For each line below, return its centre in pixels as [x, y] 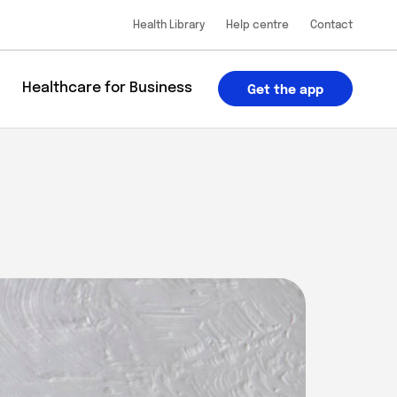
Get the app [285, 91]
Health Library [169, 26]
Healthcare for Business [107, 89]
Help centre [257, 26]
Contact [331, 26]
